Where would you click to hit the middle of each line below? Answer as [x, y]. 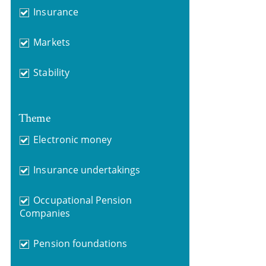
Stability [51, 72]
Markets [52, 42]
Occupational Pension [83, 200]
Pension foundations [80, 243]
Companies [45, 213]
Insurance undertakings [87, 170]
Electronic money [72, 139]
